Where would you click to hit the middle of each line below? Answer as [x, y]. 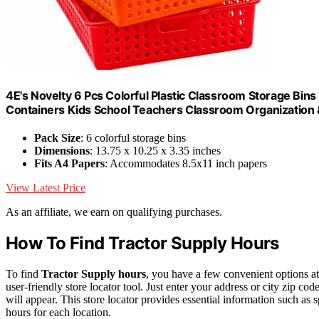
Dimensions [62, 150]
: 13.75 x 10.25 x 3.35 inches [155, 150]
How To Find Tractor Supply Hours [142, 243]
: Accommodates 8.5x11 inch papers [186, 163]
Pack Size [57, 137]
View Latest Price [46, 187]
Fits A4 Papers [69, 163]
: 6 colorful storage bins [133, 137]
